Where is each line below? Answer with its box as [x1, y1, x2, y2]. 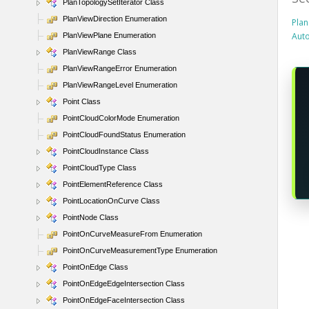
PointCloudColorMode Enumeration [63, 114, 179, 122]
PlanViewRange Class [63, 48, 137, 56]
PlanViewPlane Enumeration [63, 31, 156, 39]
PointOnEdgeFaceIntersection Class [63, 296, 185, 304]
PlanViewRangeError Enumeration [63, 64, 177, 72]
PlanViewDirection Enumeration [63, 14, 167, 23]
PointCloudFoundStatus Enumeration [63, 130, 186, 139]
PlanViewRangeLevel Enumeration [63, 81, 177, 89]
